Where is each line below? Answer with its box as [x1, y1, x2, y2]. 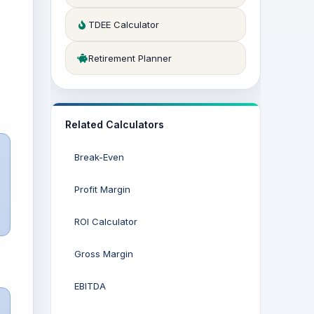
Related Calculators [65, 118, 164, 130]
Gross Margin [74, 248, 133, 259]
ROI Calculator [74, 216, 137, 227]
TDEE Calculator [88, 19, 159, 30]
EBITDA [74, 280, 106, 292]
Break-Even [74, 151, 124, 163]
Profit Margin [74, 184, 130, 195]
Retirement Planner [88, 53, 172, 64]
